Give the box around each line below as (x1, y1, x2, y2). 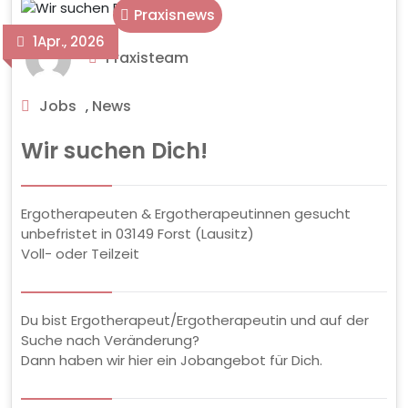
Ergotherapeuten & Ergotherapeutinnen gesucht (21, 203, 351, 223)
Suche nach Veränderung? (21, 330, 199, 350)
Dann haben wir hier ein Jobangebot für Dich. (21, 350, 322, 370)
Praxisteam (106, 46, 189, 68)
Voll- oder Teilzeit (21, 243, 139, 263)
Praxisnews (133, 4, 215, 25)
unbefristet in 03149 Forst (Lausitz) (21, 223, 254, 243)
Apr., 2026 (37, 31, 105, 51)
